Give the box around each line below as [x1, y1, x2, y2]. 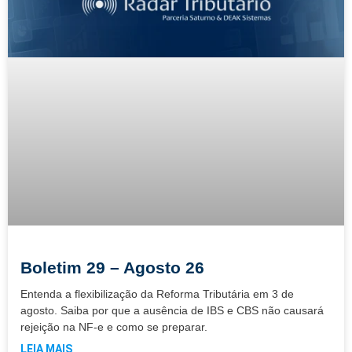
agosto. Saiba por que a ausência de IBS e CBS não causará [20, 304, 324, 317]
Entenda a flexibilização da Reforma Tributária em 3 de [20, 288, 294, 301]
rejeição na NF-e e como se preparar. [20, 321, 207, 334]
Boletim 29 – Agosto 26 [20, 258, 204, 277]
